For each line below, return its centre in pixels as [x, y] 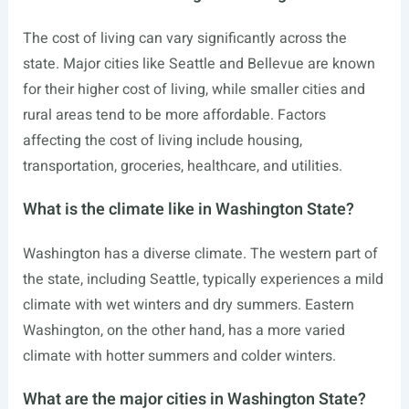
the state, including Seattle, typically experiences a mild [203, 280]
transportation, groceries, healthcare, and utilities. [182, 167]
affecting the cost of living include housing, [162, 141]
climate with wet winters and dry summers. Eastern [188, 305]
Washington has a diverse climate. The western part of [200, 254]
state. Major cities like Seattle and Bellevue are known [199, 64]
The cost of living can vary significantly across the [184, 39]
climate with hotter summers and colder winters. [179, 357]
